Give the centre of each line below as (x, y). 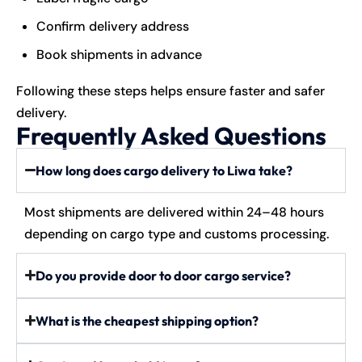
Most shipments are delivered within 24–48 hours (174, 212)
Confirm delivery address (113, 26)
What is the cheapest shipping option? (147, 320)
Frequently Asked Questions (171, 135)
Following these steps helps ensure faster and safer (170, 90)
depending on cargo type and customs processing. (177, 234)
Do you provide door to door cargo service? (164, 275)
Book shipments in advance (119, 54)
